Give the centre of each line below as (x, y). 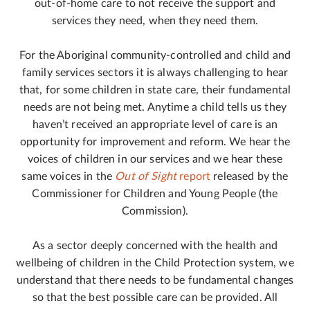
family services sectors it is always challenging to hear (155, 73)
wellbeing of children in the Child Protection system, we (155, 263)
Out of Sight (147, 176)
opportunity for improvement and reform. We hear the (155, 142)
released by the (249, 176)
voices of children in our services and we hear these (155, 159)
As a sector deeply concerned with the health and (155, 246)
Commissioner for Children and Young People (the (155, 194)
